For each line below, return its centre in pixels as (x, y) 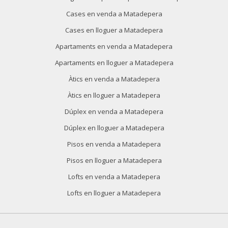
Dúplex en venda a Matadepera (114, 111)
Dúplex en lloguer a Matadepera (114, 128)
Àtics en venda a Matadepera (114, 79)
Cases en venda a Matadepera (114, 14)
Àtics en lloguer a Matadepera (114, 95)
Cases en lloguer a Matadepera (114, 30)
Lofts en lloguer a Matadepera (114, 193)
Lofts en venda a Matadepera (114, 177)
